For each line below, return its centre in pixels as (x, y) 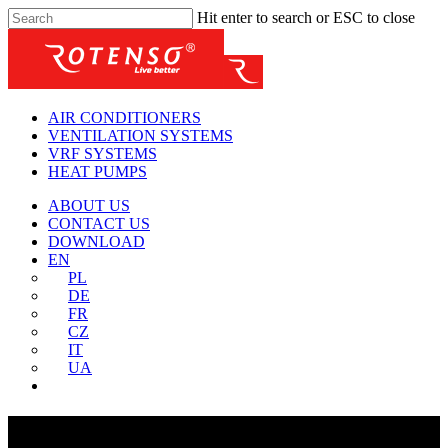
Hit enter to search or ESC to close (306, 17)
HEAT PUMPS (97, 171)
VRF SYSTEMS (102, 153)
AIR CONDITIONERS (124, 117)
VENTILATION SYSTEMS (140, 135)
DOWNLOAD (96, 241)
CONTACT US (99, 223)
